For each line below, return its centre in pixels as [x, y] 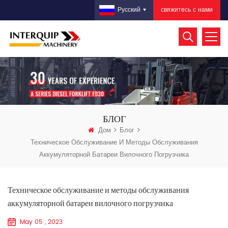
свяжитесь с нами [187, 10]
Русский [129, 10]
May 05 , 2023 [41, 222]
